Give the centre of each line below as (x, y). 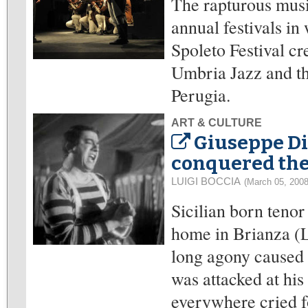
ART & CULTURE (217, 123)
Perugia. (201, 95)
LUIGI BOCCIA (206, 181)
